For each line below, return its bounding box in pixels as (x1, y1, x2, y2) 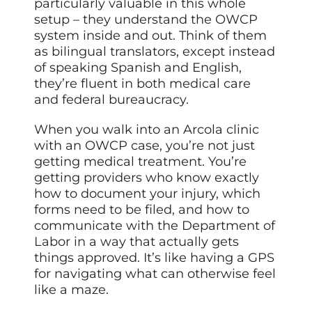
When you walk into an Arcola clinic (34, 122, 260, 138)
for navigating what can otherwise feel (34, 266, 276, 282)
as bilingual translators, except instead (34, 44, 276, 60)
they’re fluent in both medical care (34, 76, 251, 92)
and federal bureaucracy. (34, 92, 189, 108)
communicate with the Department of (34, 218, 276, 234)
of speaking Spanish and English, (34, 60, 242, 76)
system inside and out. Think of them (34, 28, 267, 44)
